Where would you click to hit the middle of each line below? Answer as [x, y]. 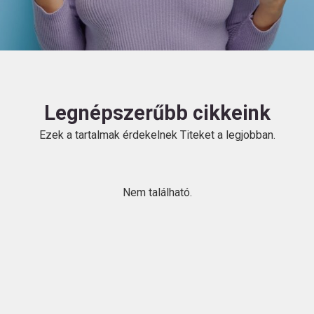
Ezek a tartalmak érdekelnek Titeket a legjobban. [157, 135]
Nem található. [157, 192]
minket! [71, 155]
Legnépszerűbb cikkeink [157, 113]
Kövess [71, 144]
